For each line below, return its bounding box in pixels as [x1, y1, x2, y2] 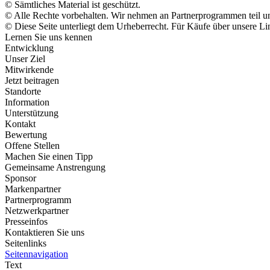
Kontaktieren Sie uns [5, 227, 84, 237]
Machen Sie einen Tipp [5, 151, 93, 162]
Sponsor [5, 173, 36, 183]
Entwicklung [5, 43, 54, 53]
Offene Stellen [5, 140, 60, 151]
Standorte [5, 86, 41, 96]
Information [5, 97, 49, 107]
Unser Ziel [5, 54, 45, 64]
